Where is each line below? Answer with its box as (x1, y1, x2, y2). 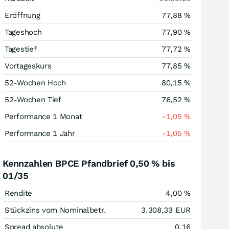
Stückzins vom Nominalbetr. (5, 205, 107, 215)
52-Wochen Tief (5, 95, 61, 104)
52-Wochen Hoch (5, 78, 66, 87)
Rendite (5, 189, 32, 198)
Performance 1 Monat (5, 112, 82, 121)
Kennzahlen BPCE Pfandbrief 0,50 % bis (3, 158, 175, 169)
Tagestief (5, 44, 37, 54)
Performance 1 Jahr (5, 129, 75, 138)
